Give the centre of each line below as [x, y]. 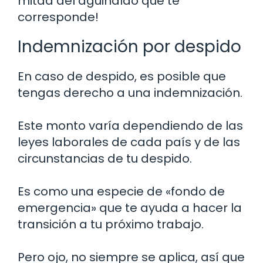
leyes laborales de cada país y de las [129, 142]
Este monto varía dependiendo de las [130, 125]
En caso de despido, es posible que [122, 76]
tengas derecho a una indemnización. [130, 92]
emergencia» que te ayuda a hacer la [130, 208]
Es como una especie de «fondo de [121, 191]
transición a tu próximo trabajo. [111, 224]
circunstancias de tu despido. [105, 158]
